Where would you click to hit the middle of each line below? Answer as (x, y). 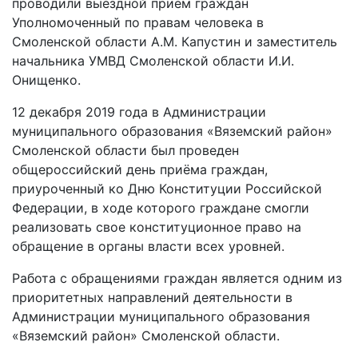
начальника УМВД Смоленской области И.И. (153, 61)
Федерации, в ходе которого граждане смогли (161, 208)
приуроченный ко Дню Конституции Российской (167, 189)
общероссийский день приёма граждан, (140, 169)
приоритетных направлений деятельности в (152, 297)
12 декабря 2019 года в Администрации (139, 112)
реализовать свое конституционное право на (157, 227)
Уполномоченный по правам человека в (138, 22)
